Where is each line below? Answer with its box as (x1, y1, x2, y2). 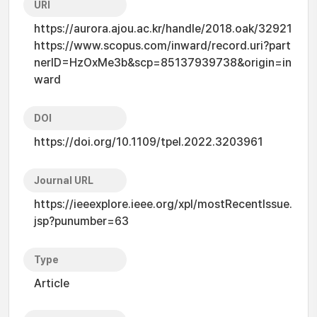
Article (34, 277, 69, 290)
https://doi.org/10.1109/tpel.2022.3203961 (34, 135, 263, 149)
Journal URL (34, 175, 93, 186)
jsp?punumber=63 (34, 214, 129, 228)
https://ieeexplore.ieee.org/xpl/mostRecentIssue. (34, 197, 292, 211)
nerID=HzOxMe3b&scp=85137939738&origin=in (34, 56, 292, 69)
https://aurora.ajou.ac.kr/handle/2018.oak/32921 (34, 22, 292, 35)
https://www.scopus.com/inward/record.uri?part (34, 39, 291, 52)
